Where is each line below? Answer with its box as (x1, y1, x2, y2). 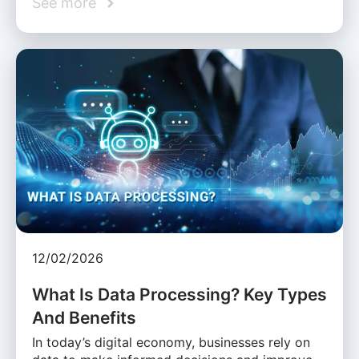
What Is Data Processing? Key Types (32, 284, 327, 305)
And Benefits (32, 307, 136, 328)
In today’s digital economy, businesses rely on (32, 333, 310, 350)
